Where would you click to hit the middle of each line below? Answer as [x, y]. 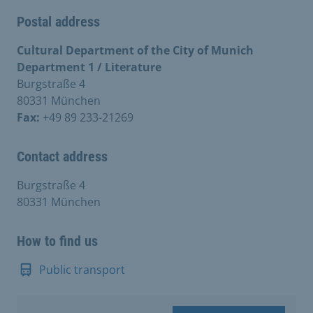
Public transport [82, 270]
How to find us [57, 241]
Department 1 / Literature [89, 67]
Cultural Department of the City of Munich [135, 51]
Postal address [58, 22]
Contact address [62, 157]
